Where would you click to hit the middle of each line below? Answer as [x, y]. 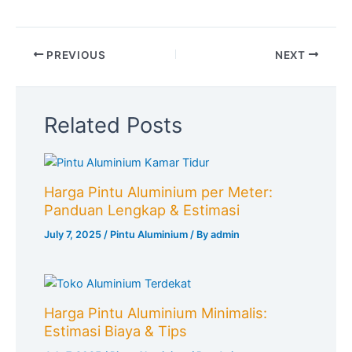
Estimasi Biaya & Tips [116, 331]
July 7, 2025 [74, 235]
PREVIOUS [75, 55]
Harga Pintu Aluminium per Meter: [159, 192]
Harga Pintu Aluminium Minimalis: [156, 313]
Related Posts [114, 125]
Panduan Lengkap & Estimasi [142, 210]
